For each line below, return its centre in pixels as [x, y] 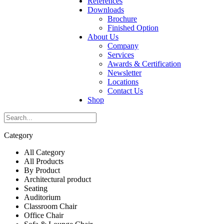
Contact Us [125, 90]
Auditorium [42, 197]
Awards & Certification [144, 63]
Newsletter [124, 72]
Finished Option [133, 27]
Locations [123, 81]
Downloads [106, 9]
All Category [44, 152]
